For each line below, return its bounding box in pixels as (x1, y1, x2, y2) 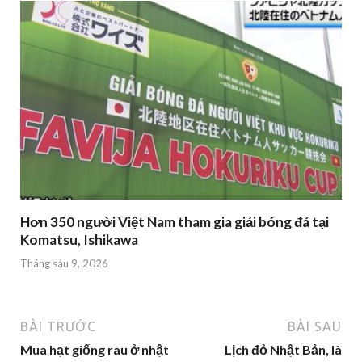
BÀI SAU (288, 318, 342, 334)
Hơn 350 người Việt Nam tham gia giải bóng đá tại (20, 213, 329, 231)
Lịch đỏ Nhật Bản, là (225, 341, 342, 357)
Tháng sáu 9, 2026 (20, 256, 108, 270)
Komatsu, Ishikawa (20, 231, 138, 249)
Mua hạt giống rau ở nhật (20, 341, 169, 357)
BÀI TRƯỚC (20, 318, 96, 334)
